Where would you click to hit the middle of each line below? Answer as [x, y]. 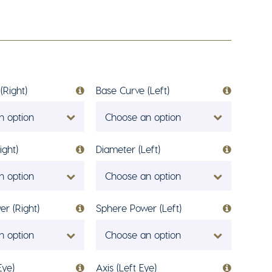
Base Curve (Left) [132, 90]
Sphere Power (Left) [138, 208]
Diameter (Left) [128, 149]
